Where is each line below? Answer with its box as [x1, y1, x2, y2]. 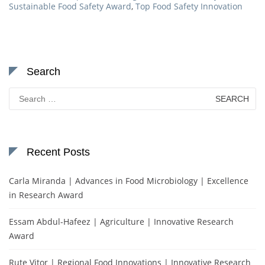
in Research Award [9, 189, 83, 201]
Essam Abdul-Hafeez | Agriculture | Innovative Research [9, 215, 234, 227]
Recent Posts [27, 146, 90, 158]
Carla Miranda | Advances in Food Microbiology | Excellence [9, 174, 248, 186]
